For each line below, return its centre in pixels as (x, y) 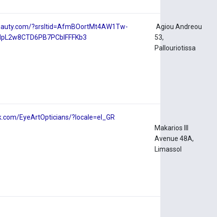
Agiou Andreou (178, 27)
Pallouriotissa (175, 48)
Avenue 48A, (174, 139)
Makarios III (172, 128)
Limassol (169, 149)
